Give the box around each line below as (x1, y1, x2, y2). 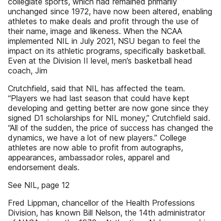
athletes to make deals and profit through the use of (8, 16, 199, 26)
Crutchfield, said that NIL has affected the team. (8, 83, 185, 93)
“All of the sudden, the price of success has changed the (8, 123, 213, 133)
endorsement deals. (8, 162, 79, 172)
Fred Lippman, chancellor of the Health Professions (8, 198, 195, 208)
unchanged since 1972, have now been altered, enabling (8, 6, 212, 16)
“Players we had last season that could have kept (8, 93, 189, 103)
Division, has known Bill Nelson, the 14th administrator (8, 208, 205, 218)
